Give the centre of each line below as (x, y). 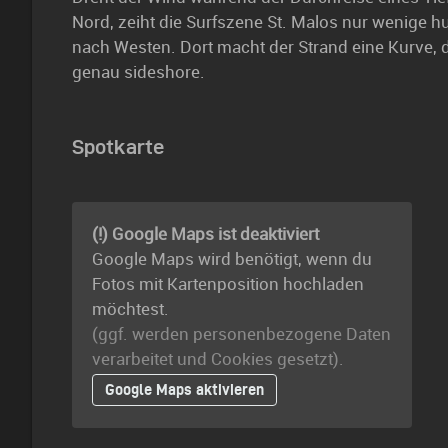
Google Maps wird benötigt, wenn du (232, 259)
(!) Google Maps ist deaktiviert (205, 234)
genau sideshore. (138, 72)
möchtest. (130, 309)
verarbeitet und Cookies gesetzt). (218, 359)
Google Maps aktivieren (184, 390)
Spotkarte (118, 147)
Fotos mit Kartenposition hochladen (228, 284)
